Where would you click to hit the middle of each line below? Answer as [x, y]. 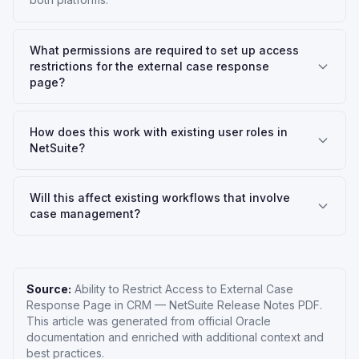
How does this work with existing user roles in [159, 132]
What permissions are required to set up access [164, 50]
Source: [49, 289]
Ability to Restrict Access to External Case [184, 289]
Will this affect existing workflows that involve [160, 198]
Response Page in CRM [89, 305]
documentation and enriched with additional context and [175, 337]
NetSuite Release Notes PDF [244, 305]
